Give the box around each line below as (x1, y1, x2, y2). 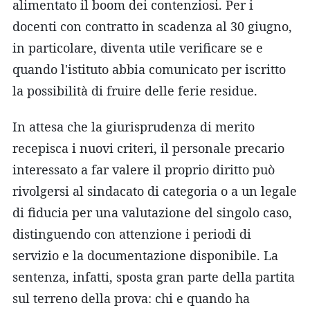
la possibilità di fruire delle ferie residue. (12, 82, 257, 99)
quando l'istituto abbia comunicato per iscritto (12, 60, 286, 77)
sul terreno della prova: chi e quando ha (12, 289, 250, 307)
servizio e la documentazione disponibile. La (12, 246, 278, 264)
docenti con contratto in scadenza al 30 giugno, (12, 17, 292, 35)
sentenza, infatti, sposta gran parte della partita (12, 268, 295, 285)
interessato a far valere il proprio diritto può (12, 161, 275, 178)
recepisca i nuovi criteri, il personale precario (12, 139, 284, 156)
